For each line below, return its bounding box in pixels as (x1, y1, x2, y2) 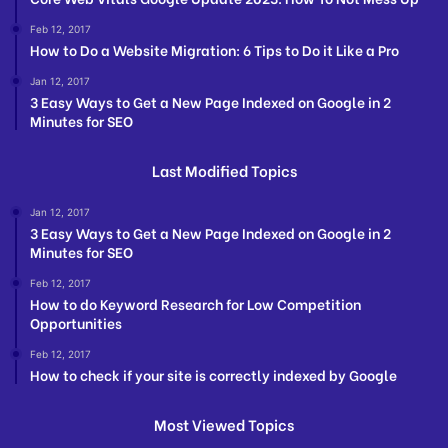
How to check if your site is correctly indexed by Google (30, 364, 397, 386)
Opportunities (30, 312, 122, 334)
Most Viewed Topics (154, 413, 294, 436)
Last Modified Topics (151, 159, 297, 182)
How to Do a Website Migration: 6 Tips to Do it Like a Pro (30, 39, 399, 61)
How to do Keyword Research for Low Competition (30, 293, 361, 315)
